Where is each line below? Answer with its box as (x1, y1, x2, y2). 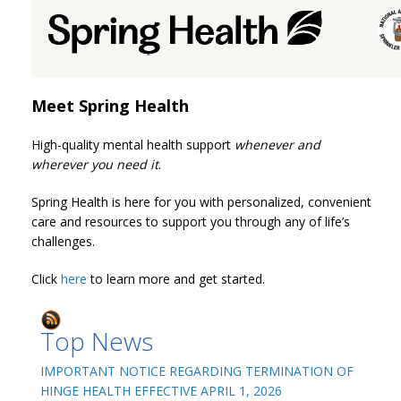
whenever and (235, 136, 320, 153)
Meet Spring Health (31, 95, 189, 116)
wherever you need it (31, 156, 158, 173)
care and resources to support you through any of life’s (31, 213, 350, 230)
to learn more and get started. (87, 270, 265, 287)
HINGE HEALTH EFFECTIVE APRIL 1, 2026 (40, 381, 282, 399)
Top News (40, 323, 153, 358)
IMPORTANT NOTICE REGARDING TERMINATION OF (40, 362, 354, 380)
